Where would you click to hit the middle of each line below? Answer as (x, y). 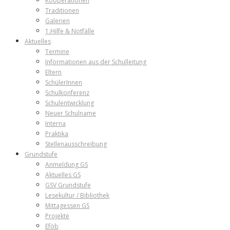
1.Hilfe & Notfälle (70, 31)
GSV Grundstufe (68, 185)
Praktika (57, 133)
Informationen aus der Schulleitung (96, 62)
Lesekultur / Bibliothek (77, 195)
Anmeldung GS (66, 164)
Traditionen (62, 10)
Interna (55, 123)
